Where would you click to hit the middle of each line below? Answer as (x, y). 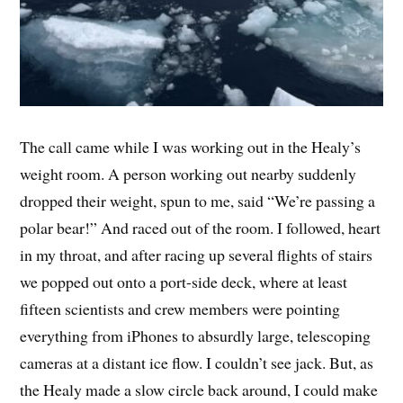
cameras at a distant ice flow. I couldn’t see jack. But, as (197, 363)
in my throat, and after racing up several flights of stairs (197, 255)
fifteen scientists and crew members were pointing (180, 309)
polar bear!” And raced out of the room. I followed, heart (201, 228)
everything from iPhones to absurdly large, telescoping (196, 336)
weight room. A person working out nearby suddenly (188, 174)
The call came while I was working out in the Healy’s (191, 147)
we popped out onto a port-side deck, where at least (184, 282)
